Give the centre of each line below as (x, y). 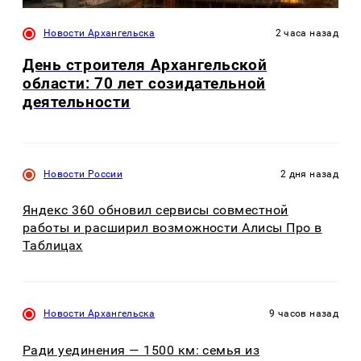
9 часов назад (304, 314)
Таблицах (53, 246)
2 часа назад (307, 33)
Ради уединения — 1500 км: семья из (141, 350)
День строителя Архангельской (145, 64)
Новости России (83, 174)
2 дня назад (309, 174)
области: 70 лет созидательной (144, 83)
